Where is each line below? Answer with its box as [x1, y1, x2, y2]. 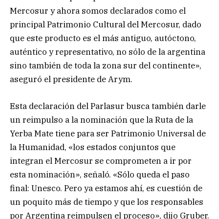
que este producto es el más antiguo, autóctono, [10, 33, 196, 44]
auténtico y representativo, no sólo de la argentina [10, 46, 205, 58]
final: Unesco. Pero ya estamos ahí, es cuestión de [10, 182, 202, 194]
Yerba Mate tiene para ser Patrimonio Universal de [10, 128, 206, 139]
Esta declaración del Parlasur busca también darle [10, 100, 206, 111]
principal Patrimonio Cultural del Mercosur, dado [10, 19, 201, 30]
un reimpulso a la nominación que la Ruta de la [10, 114, 193, 125]
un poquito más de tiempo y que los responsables [10, 196, 203, 207]
